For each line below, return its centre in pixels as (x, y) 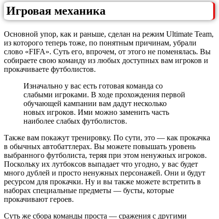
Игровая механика (56, 11)
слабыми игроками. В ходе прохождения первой (104, 94)
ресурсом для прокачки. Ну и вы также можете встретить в (102, 181)
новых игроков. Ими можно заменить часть (96, 112)
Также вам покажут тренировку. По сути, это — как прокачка (107, 137)
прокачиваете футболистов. (50, 69)
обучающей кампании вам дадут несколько (95, 103)
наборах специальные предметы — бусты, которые (89, 190)
